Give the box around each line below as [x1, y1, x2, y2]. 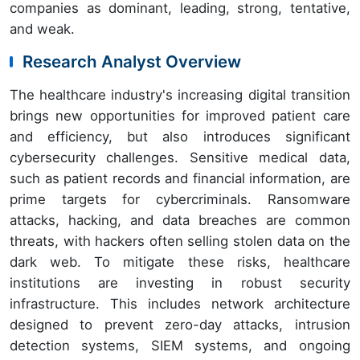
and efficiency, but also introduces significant [10, 128, 350, 145]
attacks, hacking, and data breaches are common [10, 211, 350, 228]
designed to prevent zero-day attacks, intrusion [10, 316, 350, 333]
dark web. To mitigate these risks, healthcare [10, 253, 350, 270]
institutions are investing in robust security [10, 274, 350, 291]
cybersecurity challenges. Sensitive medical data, [10, 149, 350, 166]
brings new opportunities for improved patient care [10, 107, 350, 124]
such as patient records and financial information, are [10, 170, 350, 186]
